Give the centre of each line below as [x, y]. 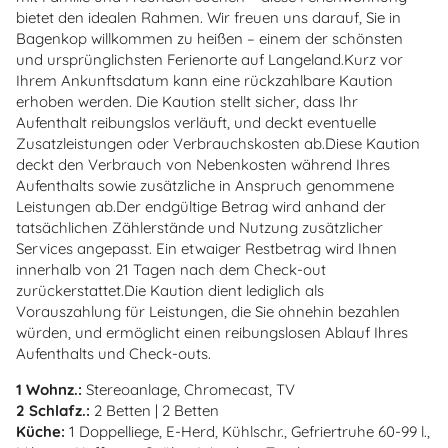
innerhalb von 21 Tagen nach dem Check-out [171, 269]
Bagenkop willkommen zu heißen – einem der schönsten [209, 38]
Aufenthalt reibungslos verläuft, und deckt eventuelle [196, 122]
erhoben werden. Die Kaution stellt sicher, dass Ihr [187, 101]
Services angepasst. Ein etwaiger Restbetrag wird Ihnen [206, 248]
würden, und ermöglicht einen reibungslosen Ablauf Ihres [212, 332]
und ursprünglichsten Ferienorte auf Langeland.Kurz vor [209, 59]
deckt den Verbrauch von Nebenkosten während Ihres [203, 164]
